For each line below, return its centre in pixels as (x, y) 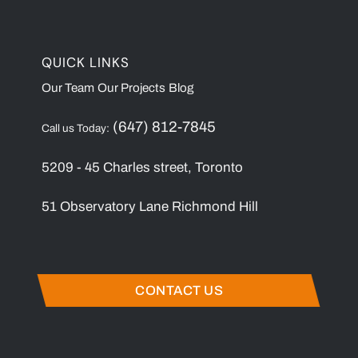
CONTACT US (179, 291)
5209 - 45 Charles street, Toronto (143, 168)
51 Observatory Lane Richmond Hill (150, 207)
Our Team (68, 88)
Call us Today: (76, 129)
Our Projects (132, 88)
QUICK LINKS (86, 62)
